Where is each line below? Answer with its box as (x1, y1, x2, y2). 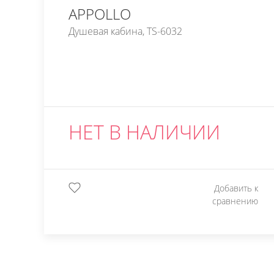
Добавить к (213, 182, 258, 194)
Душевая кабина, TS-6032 (68, 24, 182, 38)
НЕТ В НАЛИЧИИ (68, 119, 220, 145)
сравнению (212, 195, 258, 207)
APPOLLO (68, 4, 131, 24)
